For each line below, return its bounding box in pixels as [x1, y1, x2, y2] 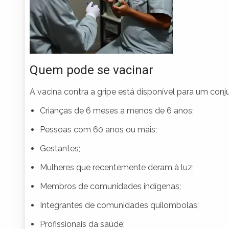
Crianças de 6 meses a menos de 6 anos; [40, 106, 194, 116]
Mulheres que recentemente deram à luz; [40, 163, 194, 173]
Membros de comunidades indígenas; [40, 181, 181, 192]
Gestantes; [40, 144, 80, 154]
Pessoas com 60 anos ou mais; [40, 125, 157, 135]
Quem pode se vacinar [30, 63, 153, 78]
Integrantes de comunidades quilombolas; [40, 200, 199, 211]
